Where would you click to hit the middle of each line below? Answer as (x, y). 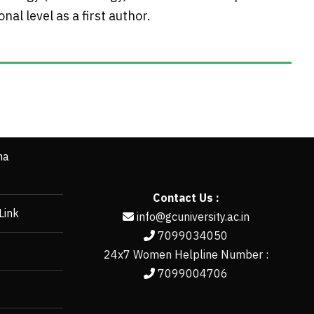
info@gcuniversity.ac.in (193, 217)
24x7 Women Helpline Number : (186, 255)
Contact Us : (186, 198)
